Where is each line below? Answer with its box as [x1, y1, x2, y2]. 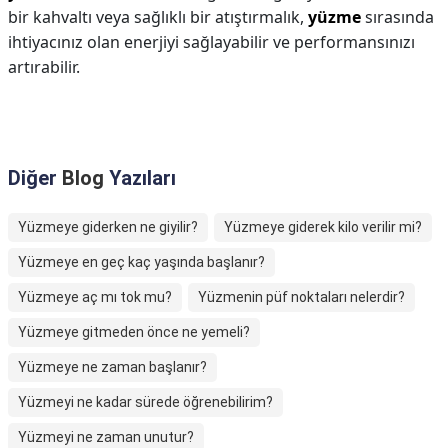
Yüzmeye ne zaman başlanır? [18, 359, 207, 375]
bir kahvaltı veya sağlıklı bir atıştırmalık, [8, 6, 308, 28]
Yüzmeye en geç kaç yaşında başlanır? [18, 254, 265, 270]
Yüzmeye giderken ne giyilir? [18, 219, 198, 235]
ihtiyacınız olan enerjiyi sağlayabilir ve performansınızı [8, 31, 415, 53]
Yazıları [104, 166, 176, 190]
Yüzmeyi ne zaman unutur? [18, 429, 194, 445]
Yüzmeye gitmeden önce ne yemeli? [18, 324, 250, 340]
